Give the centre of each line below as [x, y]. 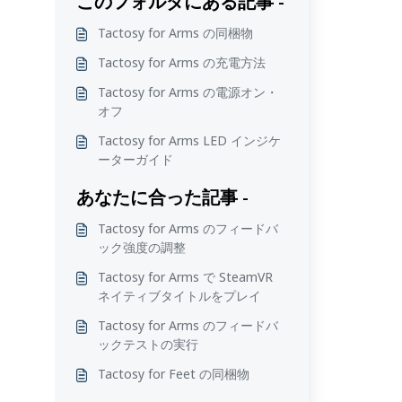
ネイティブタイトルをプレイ [179, 296]
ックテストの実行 [148, 344]
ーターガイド [135, 159]
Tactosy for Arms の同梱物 [175, 33]
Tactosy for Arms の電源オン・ [188, 92]
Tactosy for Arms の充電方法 [181, 62]
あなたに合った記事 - [162, 197]
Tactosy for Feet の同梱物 [173, 374]
